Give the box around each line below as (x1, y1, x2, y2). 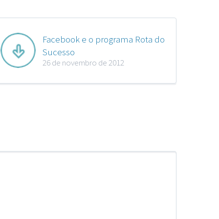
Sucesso (42, 46, 75, 58)
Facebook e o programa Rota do (42, 33, 165, 45)
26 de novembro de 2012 (42, 57, 124, 68)
